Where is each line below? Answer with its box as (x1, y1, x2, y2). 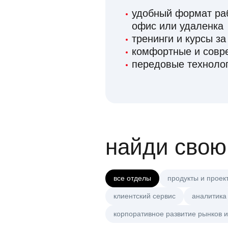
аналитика (192, 192, 226, 201)
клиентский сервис (113, 192, 176, 201)
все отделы (113, 174, 151, 183)
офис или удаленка (132, 20, 223, 32)
